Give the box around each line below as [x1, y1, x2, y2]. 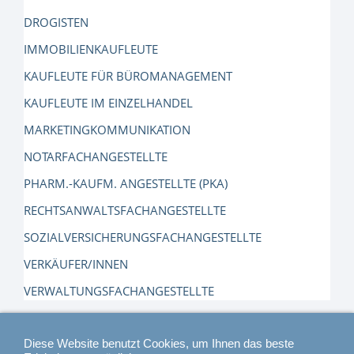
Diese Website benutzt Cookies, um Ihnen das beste [24, 337, 294, 350]
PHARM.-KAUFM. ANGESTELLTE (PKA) [24, 175, 228, 192]
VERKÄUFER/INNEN [24, 256, 128, 273]
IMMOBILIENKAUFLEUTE [24, 41, 158, 58]
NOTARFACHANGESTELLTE [24, 149, 168, 165]
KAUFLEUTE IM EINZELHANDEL [24, 95, 193, 111]
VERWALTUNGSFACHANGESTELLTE [24, 283, 214, 299]
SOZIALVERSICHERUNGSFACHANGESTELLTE [24, 229, 262, 246]
